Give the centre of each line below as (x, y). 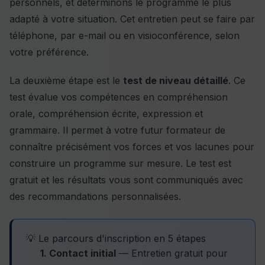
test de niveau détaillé (176, 80)
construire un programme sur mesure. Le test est (120, 163)
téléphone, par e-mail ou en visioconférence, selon (125, 35)
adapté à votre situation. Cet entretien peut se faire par (132, 19)
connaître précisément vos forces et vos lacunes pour (132, 146)
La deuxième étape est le (66, 80)
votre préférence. (49, 52)
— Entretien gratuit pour (172, 253)
